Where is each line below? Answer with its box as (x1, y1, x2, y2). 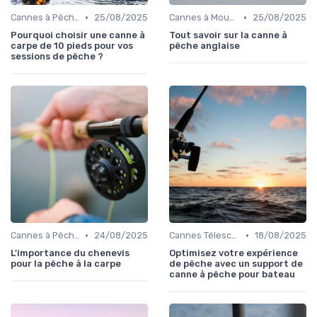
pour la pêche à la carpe (11, 258, 121, 270)
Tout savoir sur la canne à (169, 30, 287, 41)
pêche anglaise (169, 40, 240, 52)
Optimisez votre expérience (169, 248, 298, 259)
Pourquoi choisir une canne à (11, 30, 145, 41)
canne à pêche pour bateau (169, 269, 295, 280)
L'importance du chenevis (11, 248, 129, 259)
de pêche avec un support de (169, 258, 303, 270)
